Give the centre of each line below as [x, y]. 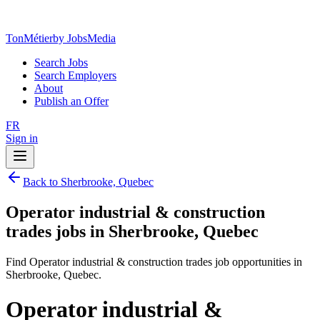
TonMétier [29, 38]
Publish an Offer [71, 101]
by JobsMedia [84, 38]
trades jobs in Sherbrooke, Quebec [132, 231]
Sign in [22, 138]
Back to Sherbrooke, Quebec [88, 182]
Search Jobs [61, 62]
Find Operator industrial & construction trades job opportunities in [154, 261]
